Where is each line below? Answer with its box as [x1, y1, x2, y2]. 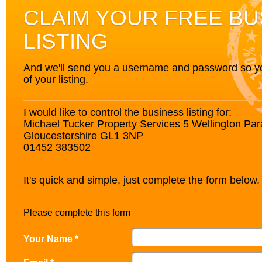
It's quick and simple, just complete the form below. [23, 174, 260, 186]
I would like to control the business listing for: [23, 106, 232, 118]
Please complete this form [23, 208, 130, 218]
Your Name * [23, 233, 78, 244]
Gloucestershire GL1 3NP [23, 129, 143, 142]
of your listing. [23, 73, 88, 85]
